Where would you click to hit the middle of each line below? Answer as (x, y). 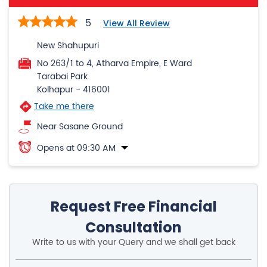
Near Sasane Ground (80, 127)
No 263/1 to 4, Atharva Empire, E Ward (114, 64)
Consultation (133, 228)
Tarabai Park (62, 77)
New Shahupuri (68, 46)
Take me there (64, 107)
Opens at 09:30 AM (76, 148)
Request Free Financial (133, 207)
